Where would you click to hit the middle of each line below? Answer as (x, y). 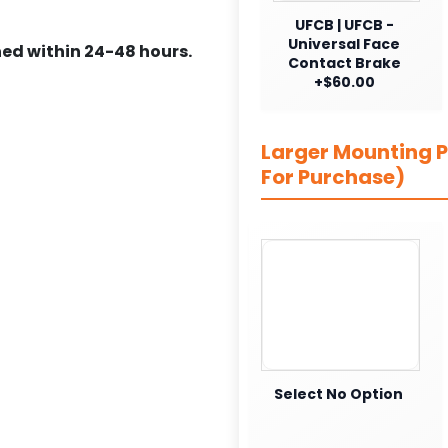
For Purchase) (333, 176)
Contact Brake (344, 62)
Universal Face (344, 43)
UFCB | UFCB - (344, 24)
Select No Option (338, 393)
